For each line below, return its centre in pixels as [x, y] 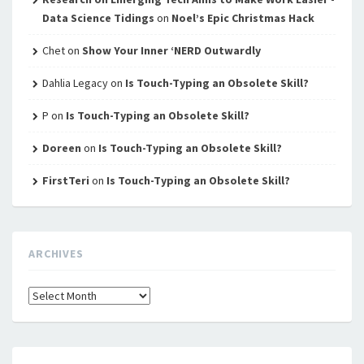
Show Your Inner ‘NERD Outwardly [171, 51]
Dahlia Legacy [75, 83]
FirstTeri [65, 181]
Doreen [61, 148]
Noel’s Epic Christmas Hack [243, 18]
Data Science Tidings [98, 18]
